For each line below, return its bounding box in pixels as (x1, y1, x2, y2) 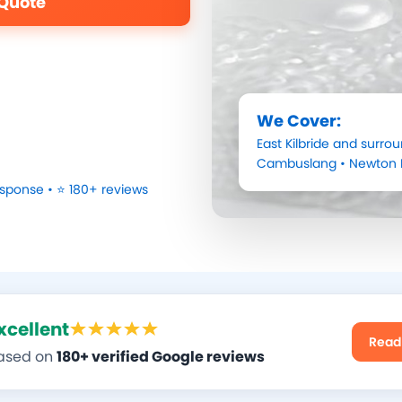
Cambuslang (257, 154, 336, 173)
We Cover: (257, 109, 341, 133)
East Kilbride (257, 135, 329, 153)
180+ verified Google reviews (57, 346, 265, 368)
